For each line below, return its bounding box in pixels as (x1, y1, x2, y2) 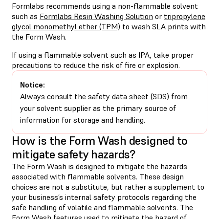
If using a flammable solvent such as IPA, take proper (12, 49, 194, 60)
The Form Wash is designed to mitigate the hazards (12, 161, 187, 171)
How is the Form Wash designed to (12, 132, 188, 148)
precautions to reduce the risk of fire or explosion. (12, 60, 180, 70)
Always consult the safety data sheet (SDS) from (20, 91, 188, 101)
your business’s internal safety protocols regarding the (12, 192, 197, 202)
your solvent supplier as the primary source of (20, 103, 176, 113)
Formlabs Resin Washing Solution (40, 11, 153, 21)
